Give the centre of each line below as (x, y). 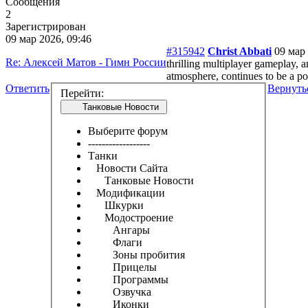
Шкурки (116, 206)
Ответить (27, 88)
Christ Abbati (240, 51)
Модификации (126, 193)
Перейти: (82, 93)
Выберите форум (128, 131)
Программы (128, 280)
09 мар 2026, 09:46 (48, 38)
